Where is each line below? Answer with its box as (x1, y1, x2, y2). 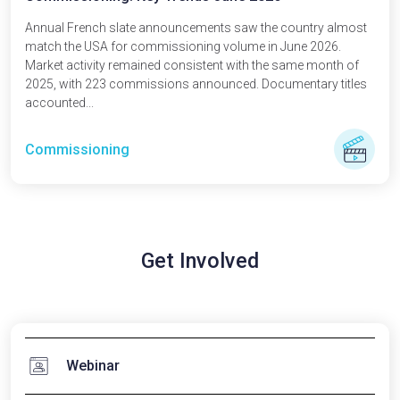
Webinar (66, 357, 120, 374)
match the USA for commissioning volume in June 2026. (25, 39, 341, 54)
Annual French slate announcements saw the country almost (25, 21, 367, 35)
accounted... (25, 96, 94, 110)
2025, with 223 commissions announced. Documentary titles (25, 77, 367, 91)
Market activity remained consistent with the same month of (25, 58, 359, 72)
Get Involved (141, 248, 259, 273)
